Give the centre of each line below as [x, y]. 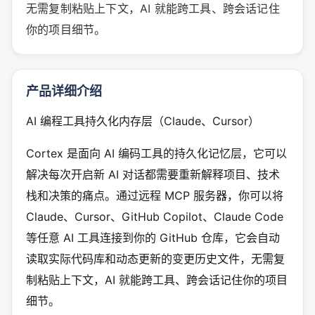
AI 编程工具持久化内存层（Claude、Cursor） [143, 121]
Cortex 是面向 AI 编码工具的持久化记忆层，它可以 [156, 154]
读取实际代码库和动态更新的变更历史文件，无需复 [155, 259]
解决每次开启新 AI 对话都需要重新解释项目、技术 [153, 175]
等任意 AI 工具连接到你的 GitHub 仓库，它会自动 [153, 238]
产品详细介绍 [64, 91]
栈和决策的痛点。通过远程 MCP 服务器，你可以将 [155, 196]
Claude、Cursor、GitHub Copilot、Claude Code [155, 217]
